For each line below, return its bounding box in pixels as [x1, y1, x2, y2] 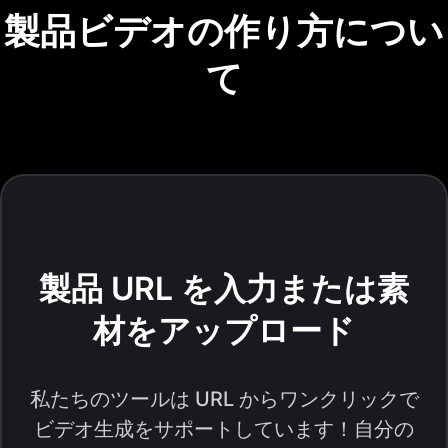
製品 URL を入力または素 [39, 268, 409, 308]
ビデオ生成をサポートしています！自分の [34, 416, 414, 441]
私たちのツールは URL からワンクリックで [29, 386, 419, 411]
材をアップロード [93, 310, 355, 350]
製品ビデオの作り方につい [4, 9, 444, 54]
